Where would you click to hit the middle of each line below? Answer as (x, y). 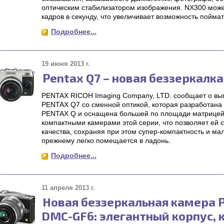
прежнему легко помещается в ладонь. (106, 140)
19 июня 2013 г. (66, 64)
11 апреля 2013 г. (68, 188)
